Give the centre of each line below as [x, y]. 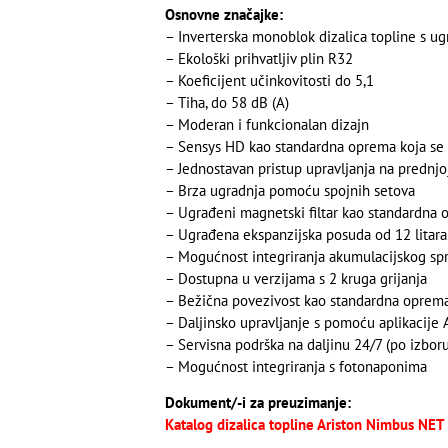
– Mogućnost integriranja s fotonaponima [295, 366]
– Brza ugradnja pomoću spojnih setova [289, 190]
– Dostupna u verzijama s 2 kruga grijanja [295, 278]
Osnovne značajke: [223, 14]
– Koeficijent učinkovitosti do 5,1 [269, 80]
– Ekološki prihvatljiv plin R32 [258, 58]
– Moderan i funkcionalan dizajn [266, 124]
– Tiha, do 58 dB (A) [226, 102]
